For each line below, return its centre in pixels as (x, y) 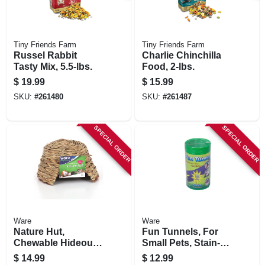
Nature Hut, (39, 231)
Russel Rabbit (45, 55)
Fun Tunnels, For (180, 231)
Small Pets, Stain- (181, 243)
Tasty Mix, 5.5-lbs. (53, 66)
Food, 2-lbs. (168, 66)
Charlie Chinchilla (181, 55)
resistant (161, 254)
